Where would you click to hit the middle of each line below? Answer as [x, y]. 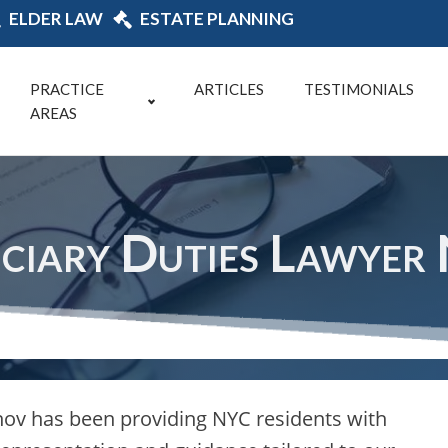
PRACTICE [66, 89]
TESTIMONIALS [358, 89]
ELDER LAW [56, 18]
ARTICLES [228, 89]
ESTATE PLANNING [217, 18]
